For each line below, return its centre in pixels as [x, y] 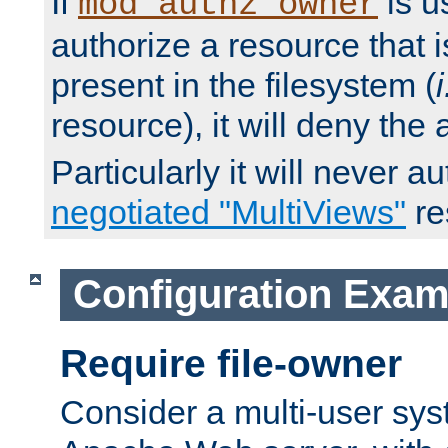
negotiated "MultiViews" [228, 212]
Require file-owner [231, 363]
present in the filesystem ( [243, 85]
